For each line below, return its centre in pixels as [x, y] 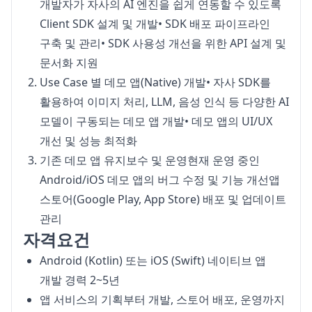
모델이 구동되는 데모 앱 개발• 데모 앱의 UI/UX [156, 121]
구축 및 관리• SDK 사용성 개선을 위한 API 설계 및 [163, 43]
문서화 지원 [69, 63]
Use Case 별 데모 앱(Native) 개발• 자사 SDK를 [155, 82]
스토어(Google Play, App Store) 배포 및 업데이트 [163, 199]
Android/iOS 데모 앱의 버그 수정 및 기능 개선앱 [160, 180]
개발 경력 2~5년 [80, 280]
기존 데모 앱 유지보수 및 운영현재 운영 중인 [150, 160]
